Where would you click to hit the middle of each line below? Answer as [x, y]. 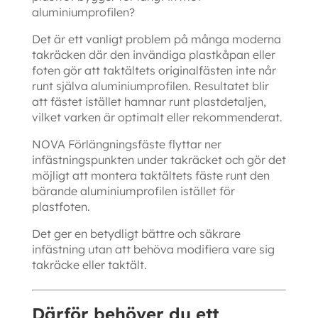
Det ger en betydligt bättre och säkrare [136, 234]
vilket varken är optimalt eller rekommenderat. [157, 117]
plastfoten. [61, 207]
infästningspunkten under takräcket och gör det [159, 160]
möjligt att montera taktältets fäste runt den [150, 176]
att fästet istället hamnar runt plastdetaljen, [149, 102]
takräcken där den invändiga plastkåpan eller [153, 55]
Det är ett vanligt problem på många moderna [156, 39]
